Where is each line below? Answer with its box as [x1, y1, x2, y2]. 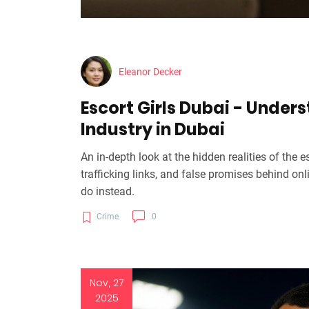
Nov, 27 [90, 276, 123, 290]
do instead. [81, 185, 134, 199]
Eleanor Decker [119, 66, 182, 77]
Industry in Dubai [81, 118, 225, 141]
